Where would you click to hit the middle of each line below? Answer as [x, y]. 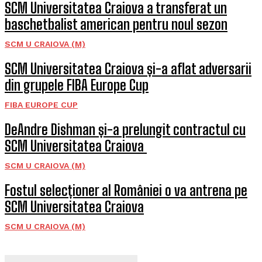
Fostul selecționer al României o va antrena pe [126, 190]
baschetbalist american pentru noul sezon [116, 24]
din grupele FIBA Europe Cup [77, 85]
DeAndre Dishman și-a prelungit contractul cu [125, 130]
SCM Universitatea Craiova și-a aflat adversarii [128, 69]
